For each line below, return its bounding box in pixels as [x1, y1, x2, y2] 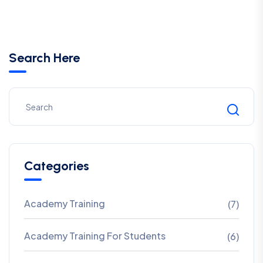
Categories [24, 158, 89, 174]
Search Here [9, 50, 80, 66]
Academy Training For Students [24, 230, 166, 242]
